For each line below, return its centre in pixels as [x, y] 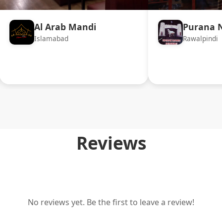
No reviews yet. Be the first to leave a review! [111, 202]
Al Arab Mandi [65, 27]
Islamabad [51, 38]
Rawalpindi [200, 38]
